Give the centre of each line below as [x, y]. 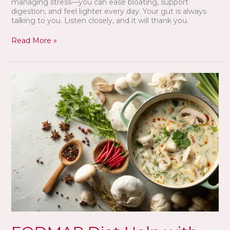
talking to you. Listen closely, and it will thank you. [100, 21]
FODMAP [28, 77]
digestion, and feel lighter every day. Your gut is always [109, 12]
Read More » [34, 41]
